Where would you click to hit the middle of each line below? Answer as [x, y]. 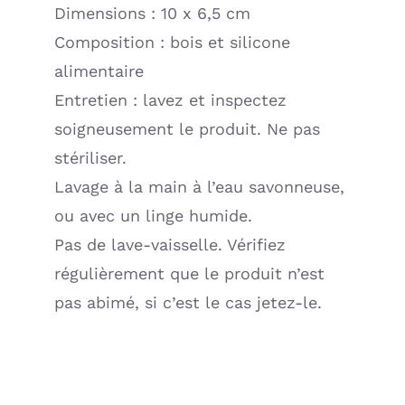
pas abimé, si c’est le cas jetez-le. [188, 303]
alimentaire [99, 71]
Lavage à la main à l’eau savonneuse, [199, 187]
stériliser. [90, 158]
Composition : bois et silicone [172, 42]
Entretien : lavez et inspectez [170, 100]
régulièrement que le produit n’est [189, 274]
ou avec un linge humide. [153, 216]
